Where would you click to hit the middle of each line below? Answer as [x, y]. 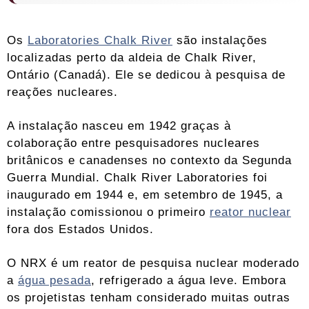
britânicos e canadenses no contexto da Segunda [149, 160]
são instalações [220, 40]
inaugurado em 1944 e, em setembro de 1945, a [145, 195]
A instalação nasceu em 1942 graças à [119, 126]
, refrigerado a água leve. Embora [189, 280]
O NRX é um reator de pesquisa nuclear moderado [153, 263]
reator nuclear [250, 212]
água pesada [54, 280]
